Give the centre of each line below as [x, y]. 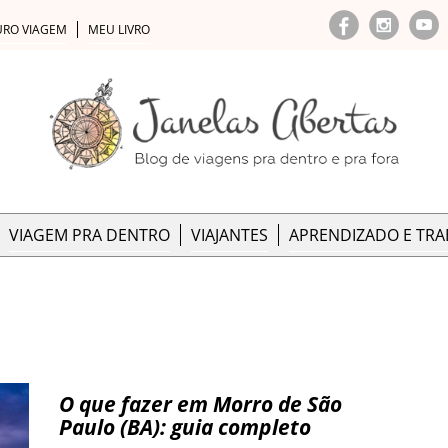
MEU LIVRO [119, 29]
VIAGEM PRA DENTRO [89, 235]
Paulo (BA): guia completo [185, 427]
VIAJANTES [229, 235]
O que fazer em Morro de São [200, 404]
